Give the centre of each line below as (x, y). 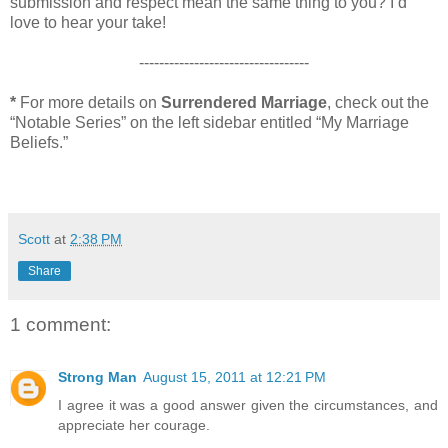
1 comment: (60, 325)
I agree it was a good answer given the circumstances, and (248, 404)
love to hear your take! (88, 23)
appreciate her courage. (134, 424)
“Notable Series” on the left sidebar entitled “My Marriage (209, 123)
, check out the (378, 103)
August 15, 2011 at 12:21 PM (234, 376)
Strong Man (97, 376)
